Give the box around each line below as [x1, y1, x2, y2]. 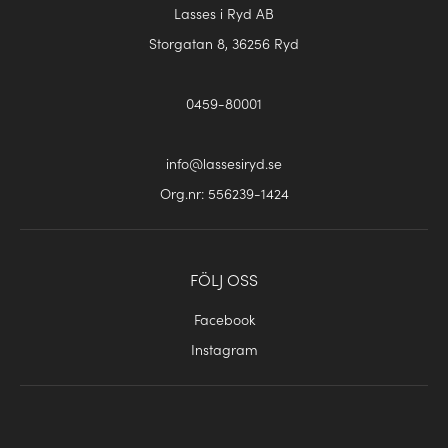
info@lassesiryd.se [166, 153, 282, 174]
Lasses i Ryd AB [174, 3, 274, 24]
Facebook [193, 309, 255, 330]
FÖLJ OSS [190, 268, 258, 291]
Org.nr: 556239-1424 [159, 183, 289, 204]
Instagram [190, 339, 258, 360]
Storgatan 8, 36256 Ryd [149, 33, 299, 54]
